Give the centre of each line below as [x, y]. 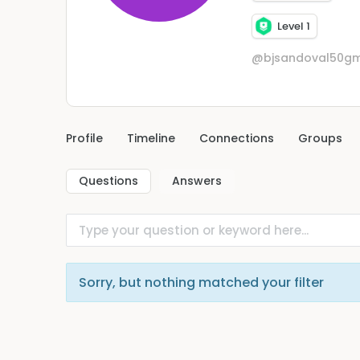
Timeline [151, 138]
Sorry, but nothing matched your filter [201, 282]
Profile [84, 138]
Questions [108, 180]
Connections [237, 138]
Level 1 [294, 27]
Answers [197, 180]
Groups [320, 138]
